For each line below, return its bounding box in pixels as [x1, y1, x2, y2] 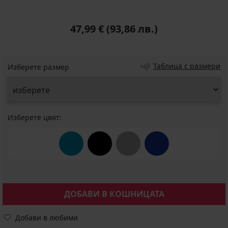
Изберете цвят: [8, 112, 62, 122]
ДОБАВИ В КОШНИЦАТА [64, 188, 164, 199]
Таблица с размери [153, 61, 220, 71]
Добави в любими [15, 213, 78, 222]
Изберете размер [8, 62, 69, 72]
